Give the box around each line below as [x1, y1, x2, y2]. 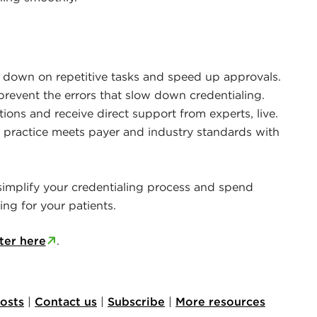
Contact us [35, 294, 97, 309]
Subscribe [108, 294, 165, 309]
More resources [175, 294, 265, 309]
